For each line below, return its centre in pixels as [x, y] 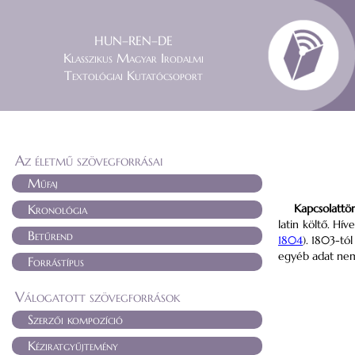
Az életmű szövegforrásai [89, 160]
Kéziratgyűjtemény [73, 345]
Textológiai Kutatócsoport [133, 75]
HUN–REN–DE [133, 40]
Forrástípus [56, 261]
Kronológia [57, 209]
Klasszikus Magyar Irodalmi [133, 58]
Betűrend [50, 235]
